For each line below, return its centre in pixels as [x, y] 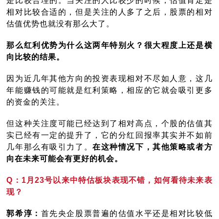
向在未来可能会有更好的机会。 [65, 159]
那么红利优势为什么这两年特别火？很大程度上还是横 [109, 45]
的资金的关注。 [36, 102]
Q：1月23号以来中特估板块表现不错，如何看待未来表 [109, 180]
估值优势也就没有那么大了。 [61, 24]
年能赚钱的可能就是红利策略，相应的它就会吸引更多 [109, 90]
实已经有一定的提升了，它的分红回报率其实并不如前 [109, 135]
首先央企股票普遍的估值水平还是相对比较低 [127, 214]
